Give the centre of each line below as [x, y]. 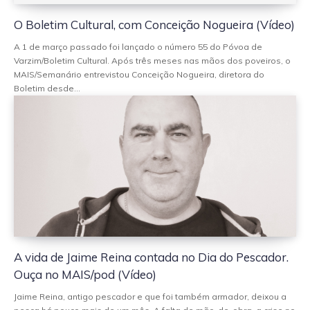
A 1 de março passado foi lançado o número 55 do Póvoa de [138, 46]
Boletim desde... [47, 88]
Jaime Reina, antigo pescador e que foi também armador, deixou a [150, 296]
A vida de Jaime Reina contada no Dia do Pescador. [151, 257]
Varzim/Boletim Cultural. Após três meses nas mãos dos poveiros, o [152, 60]
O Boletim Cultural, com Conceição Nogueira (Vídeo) [154, 24]
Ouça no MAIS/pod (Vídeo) [85, 274]
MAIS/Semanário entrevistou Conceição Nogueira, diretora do [139, 74]
